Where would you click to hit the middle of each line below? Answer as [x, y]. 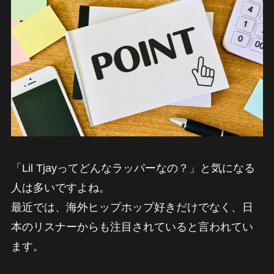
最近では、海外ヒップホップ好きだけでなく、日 [132, 208]
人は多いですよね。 [60, 188]
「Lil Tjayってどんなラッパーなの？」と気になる [133, 168]
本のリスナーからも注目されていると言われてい [132, 227]
